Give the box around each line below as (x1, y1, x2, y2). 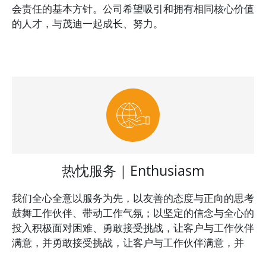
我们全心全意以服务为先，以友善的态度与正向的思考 (12, 191, 254, 205)
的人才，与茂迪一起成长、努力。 (12, 17, 163, 30)
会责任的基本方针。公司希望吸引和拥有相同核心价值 (12, 2, 254, 15)
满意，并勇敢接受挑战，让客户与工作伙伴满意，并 (12, 236, 244, 249)
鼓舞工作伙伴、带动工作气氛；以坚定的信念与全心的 (12, 206, 254, 220)
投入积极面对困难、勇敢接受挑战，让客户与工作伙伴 (12, 221, 254, 235)
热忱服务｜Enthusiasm (61, 161, 205, 180)
